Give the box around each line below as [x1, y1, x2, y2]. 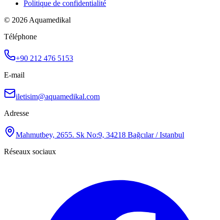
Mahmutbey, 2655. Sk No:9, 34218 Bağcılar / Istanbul [16, 130, 184, 139]
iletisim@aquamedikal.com [16, 92, 100, 101]
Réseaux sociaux [4, 147, 56, 156]
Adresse [4, 109, 29, 117]
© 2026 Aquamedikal [4, 15, 71, 24]
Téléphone [4, 32, 37, 41]
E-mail [4, 70, 25, 79]
